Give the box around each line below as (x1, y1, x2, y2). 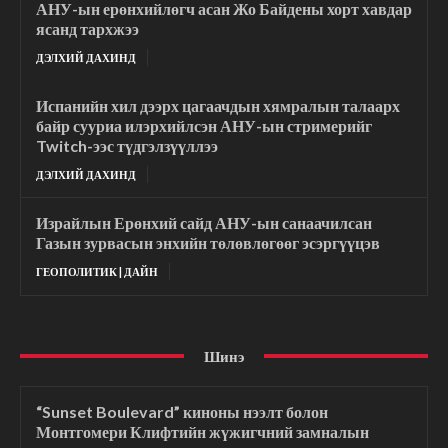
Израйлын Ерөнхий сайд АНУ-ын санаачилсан (36, 212, 372, 232)
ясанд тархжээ (36, 18, 139, 38)
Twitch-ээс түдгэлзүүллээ (36, 135, 218, 155)
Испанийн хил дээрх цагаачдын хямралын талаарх (36, 95, 400, 115)
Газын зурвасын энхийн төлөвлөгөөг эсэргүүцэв (36, 232, 380, 252)
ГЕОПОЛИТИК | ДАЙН (36, 264, 158, 278)
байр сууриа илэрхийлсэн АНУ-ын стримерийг (36, 115, 372, 135)
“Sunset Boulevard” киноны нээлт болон (36, 401, 328, 421)
